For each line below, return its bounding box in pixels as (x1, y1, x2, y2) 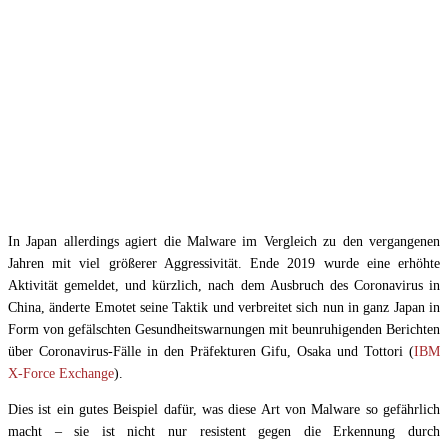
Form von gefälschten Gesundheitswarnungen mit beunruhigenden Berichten (8, 322, 440, 338)
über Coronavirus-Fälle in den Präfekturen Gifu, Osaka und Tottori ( (8, 344, 414, 360)
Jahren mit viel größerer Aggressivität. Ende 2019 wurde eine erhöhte (8, 256, 440, 272)
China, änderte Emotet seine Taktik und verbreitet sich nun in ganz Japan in (8, 300, 440, 316)
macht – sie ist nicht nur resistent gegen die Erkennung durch (8, 424, 440, 440)
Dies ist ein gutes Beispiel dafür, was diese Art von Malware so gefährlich (8, 402, 440, 418)
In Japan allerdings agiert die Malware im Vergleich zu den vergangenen (8, 234, 440, 250)
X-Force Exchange (8, 366, 114, 382)
